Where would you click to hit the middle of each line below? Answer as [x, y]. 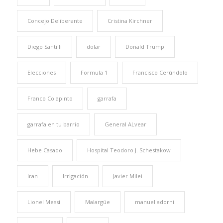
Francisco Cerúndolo [160, 72]
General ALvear [125, 124]
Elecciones [41, 72]
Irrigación [75, 176]
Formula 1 [94, 72]
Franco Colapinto [50, 98]
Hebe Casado [45, 150]
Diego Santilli [44, 46]
